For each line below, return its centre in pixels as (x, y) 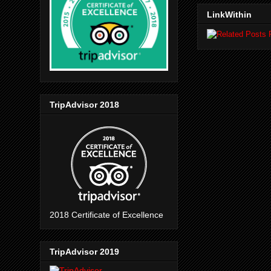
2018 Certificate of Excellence (106, 215)
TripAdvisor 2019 (84, 252)
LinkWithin (229, 14)
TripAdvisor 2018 (84, 105)
